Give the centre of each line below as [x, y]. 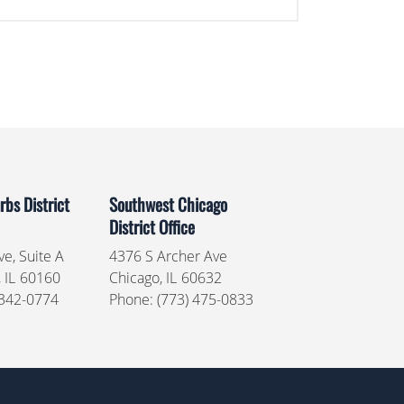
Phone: [133, 299]
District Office [151, 227]
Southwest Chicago [168, 204]
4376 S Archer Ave [168, 256]
